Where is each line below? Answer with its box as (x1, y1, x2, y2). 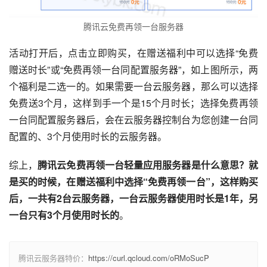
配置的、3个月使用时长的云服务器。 (9, 129, 167, 143)
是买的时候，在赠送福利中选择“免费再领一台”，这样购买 (9, 174, 258, 188)
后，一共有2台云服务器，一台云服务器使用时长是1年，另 (9, 191, 258, 205)
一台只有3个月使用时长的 (9, 207, 119, 222)
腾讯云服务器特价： (18, 252, 88, 263)
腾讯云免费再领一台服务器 (83, 20, 184, 32)
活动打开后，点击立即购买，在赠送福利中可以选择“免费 (9, 45, 258, 60)
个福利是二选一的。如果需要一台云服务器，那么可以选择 (9, 79, 258, 93)
